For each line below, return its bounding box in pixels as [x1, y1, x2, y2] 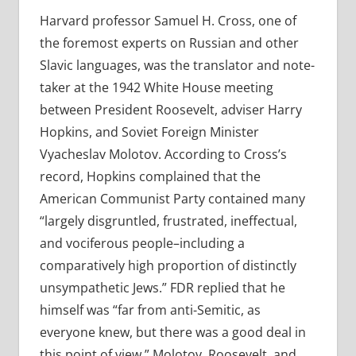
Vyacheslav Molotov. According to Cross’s [39, 145, 287, 164]
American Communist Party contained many [39, 190, 305, 208]
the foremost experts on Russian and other [39, 34, 299, 52]
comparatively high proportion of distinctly [39, 257, 296, 275]
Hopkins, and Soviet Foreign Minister [39, 123, 259, 141]
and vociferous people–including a [39, 234, 245, 253]
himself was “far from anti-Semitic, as [39, 301, 261, 319]
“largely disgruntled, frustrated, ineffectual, [39, 212, 297, 230]
